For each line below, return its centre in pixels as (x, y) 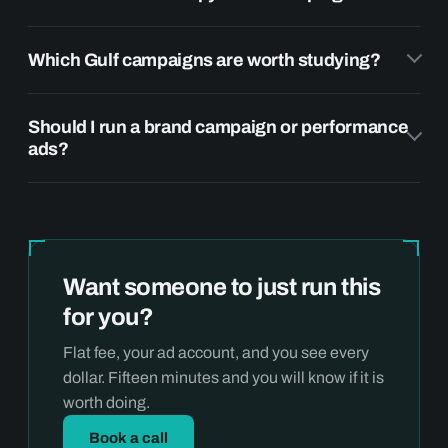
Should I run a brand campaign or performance (218, 126)
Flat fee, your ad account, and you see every (216, 352)
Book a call (128, 437)
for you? (108, 316)
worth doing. (106, 402)
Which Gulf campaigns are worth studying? (204, 59)
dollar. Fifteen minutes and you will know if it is (223, 377)
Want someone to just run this (222, 286)
